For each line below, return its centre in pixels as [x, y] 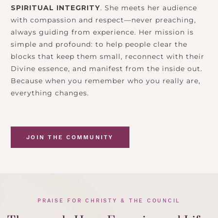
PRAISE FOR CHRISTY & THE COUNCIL [109, 201]
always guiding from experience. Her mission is [102, 32]
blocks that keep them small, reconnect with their [108, 57]
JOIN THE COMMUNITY [70, 137]
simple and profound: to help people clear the [99, 45]
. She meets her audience [149, 8]
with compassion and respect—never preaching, [103, 20]
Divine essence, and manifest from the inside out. [107, 69]
